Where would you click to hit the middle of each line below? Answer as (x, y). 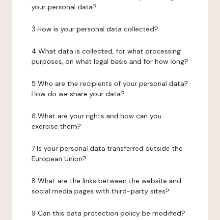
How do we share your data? (78, 94)
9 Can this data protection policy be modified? (108, 213)
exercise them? (56, 126)
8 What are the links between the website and (106, 181)
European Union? (59, 159)
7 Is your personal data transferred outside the (107, 148)
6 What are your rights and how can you (96, 116)
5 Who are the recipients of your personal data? (110, 83)
